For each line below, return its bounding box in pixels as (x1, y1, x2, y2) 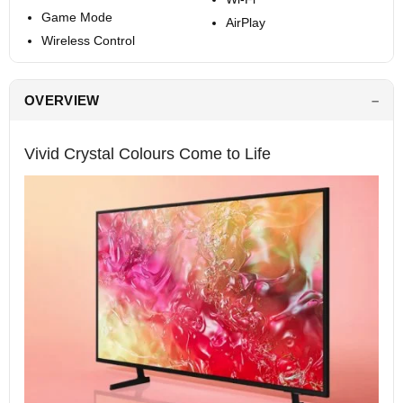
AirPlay (225, 15, 265, 31)
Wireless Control (41, 33, 135, 49)
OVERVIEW (24, 93, 100, 109)
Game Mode (41, 10, 112, 25)
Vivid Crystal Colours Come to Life (24, 145, 271, 164)
